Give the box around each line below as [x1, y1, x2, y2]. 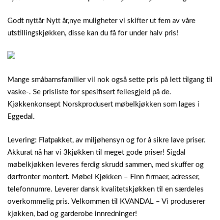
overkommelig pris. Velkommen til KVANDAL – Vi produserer [7, 197, 205, 205]
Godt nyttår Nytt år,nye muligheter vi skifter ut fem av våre [7, 17, 195, 25]
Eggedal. [7, 113, 35, 121]
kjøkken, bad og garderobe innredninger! [7, 210, 137, 218]
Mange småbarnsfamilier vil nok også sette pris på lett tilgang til [7, 76, 213, 84]
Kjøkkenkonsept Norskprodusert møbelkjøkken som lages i [7, 101, 199, 109]
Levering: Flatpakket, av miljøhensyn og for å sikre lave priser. [7, 136, 206, 144]
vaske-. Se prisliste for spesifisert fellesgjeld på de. [7, 88, 171, 96]
